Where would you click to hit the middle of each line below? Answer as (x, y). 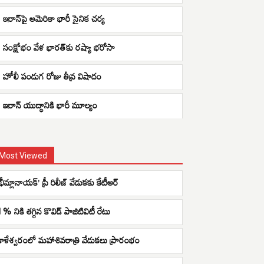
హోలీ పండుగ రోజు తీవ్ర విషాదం (52, 76)
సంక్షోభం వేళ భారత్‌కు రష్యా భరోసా (59, 47)
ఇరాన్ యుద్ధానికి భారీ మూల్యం (50, 105)
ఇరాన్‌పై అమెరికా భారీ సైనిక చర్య (54, 18)
